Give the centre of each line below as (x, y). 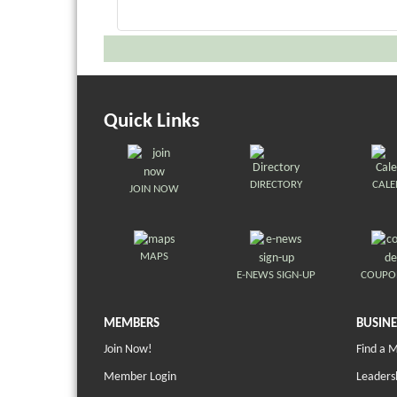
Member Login (140, 377)
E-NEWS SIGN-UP (276, 275)
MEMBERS (132, 324)
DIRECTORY (276, 185)
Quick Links (152, 122)
